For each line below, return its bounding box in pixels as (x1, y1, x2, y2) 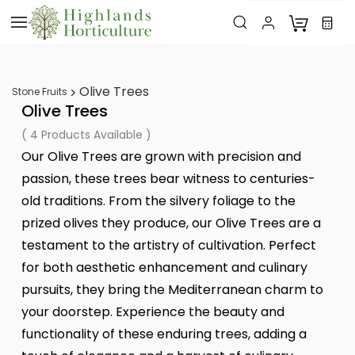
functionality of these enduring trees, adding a (21, 325, 307, 343)
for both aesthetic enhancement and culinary (21, 258, 307, 277)
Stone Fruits (12, 85, 67, 98)
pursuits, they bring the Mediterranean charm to (21, 281, 323, 299)
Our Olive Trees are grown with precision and (21, 147, 301, 166)
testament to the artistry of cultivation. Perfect (21, 236, 316, 254)
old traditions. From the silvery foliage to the (21, 192, 296, 210)
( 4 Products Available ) (21, 127, 151, 143)
